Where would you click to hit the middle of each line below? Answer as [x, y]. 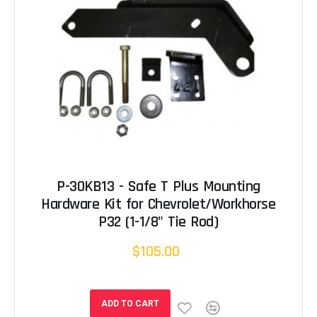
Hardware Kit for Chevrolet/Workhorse [158, 205]
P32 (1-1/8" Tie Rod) [158, 223]
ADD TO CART [130, 304]
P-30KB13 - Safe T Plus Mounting [158, 187]
